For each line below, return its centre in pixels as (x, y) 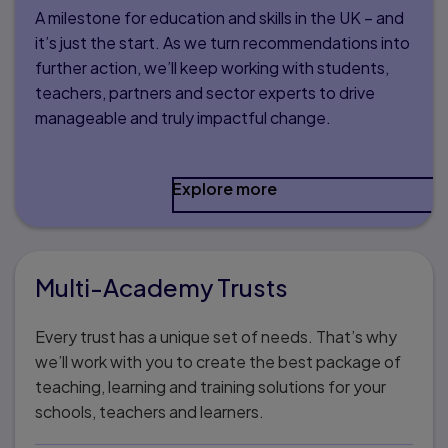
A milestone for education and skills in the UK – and (219, 17)
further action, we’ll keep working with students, (212, 67)
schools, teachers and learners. (149, 411)
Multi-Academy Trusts (161, 286)
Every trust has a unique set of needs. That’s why (216, 336)
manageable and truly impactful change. (184, 117)
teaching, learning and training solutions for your (210, 386)
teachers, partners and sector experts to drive (205, 92)
